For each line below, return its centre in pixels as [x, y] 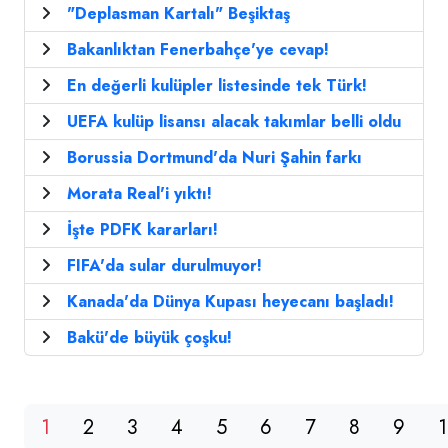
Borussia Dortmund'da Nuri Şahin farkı [214, 158]
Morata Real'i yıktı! [139, 194]
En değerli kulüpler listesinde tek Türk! [217, 86]
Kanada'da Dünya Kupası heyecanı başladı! [230, 302]
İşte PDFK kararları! [142, 230]
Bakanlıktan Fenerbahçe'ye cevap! [198, 50]
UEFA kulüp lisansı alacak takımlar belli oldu [234, 122]
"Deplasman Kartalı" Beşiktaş [178, 14]
